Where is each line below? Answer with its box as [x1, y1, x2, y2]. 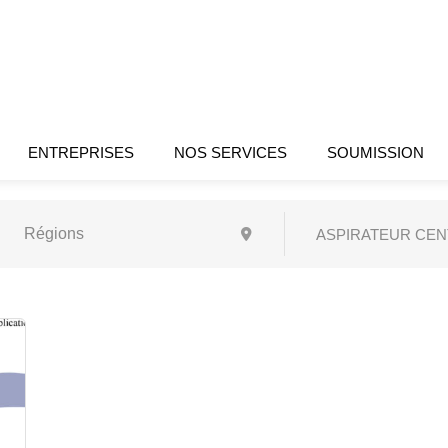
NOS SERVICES [174, 144, 288, 161]
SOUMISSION [327, 144, 425, 161]
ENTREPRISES [28, 144, 135, 161]
